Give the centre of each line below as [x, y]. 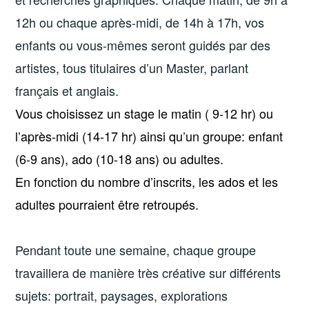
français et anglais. [67, 91]
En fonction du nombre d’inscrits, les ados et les [147, 182]
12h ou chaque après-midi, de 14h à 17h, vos [140, 22]
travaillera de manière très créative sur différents [148, 272]
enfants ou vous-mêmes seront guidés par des [143, 45]
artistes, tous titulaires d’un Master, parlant [132, 68]
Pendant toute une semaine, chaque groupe [136, 249]
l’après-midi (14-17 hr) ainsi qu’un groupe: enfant [149, 136]
